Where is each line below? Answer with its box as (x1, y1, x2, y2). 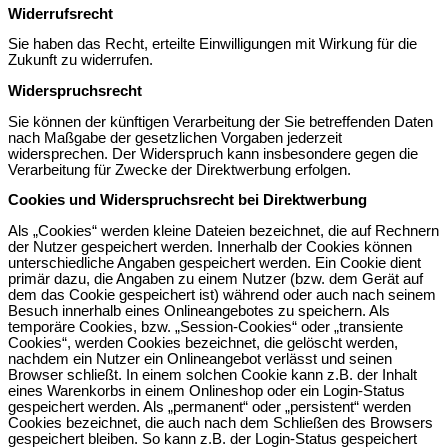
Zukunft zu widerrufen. (8, 52, 153, 69)
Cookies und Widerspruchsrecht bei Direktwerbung (8, 192, 367, 209)
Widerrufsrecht (8, 5, 113, 22)
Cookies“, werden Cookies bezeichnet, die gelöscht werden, (8, 334, 398, 351)
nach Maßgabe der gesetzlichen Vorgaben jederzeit (8, 129, 342, 146)
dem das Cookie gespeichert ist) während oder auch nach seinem (8, 286, 436, 303)
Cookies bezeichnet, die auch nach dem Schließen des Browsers (8, 414, 433, 431)
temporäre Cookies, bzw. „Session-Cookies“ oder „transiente (8, 318, 403, 335)
